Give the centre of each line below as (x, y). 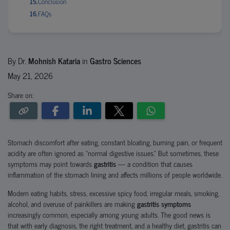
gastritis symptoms (164, 204)
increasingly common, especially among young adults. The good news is (109, 214)
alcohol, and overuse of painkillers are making (72, 204)
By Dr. (18, 61)
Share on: (21, 95)
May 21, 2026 (30, 75)
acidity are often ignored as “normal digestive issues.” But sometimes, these (113, 153)
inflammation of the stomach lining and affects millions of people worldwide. (115, 174)
